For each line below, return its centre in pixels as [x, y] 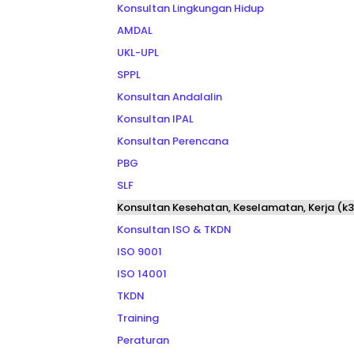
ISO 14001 [141, 274]
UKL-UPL [137, 53]
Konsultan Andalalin [169, 97]
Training [137, 318]
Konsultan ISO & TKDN [174, 230]
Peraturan [143, 340]
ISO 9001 [139, 252]
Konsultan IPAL [155, 119]
